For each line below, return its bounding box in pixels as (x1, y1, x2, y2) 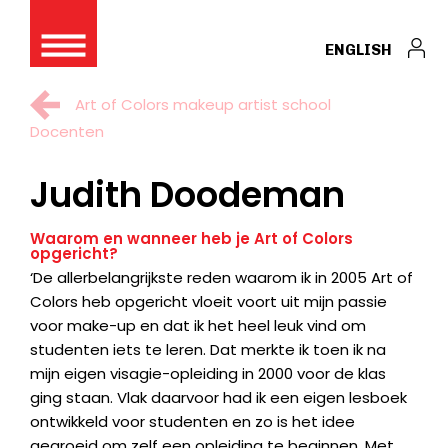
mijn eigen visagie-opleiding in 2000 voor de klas (30, 363, 386, 384)
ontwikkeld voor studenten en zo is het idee (30, 411, 355, 432)
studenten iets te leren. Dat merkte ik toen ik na (30, 339, 386, 360)
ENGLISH (325, 41, 392, 59)
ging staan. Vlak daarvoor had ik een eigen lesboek (30, 387, 407, 408)
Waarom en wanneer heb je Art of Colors (30, 228, 353, 249)
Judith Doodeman (30, 170, 345, 219)
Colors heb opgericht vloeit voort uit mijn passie (30, 291, 387, 312)
